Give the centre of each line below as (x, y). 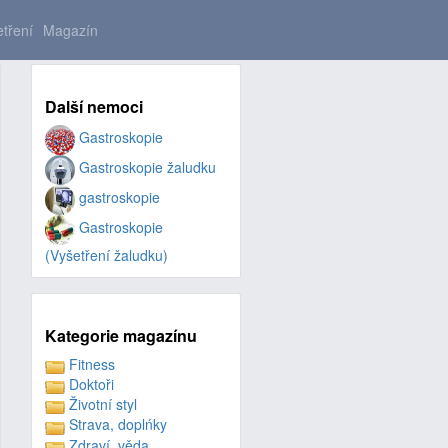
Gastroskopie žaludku (145, 167)
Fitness (89, 363)
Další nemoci (93, 106)
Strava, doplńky (115, 424)
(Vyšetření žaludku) (106, 254)
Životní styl (100, 404)
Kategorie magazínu (120, 335)
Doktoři (89, 383)
